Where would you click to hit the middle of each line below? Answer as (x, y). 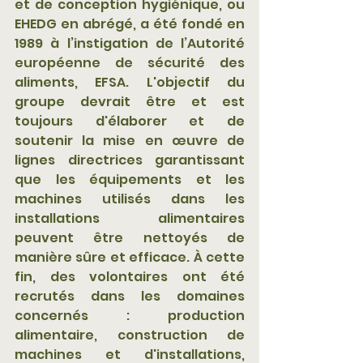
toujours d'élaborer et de (130, 122)
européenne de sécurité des (130, 63)
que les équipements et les (130, 180)
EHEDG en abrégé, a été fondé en (130, 24)
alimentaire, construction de (130, 335)
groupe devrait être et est (130, 102)
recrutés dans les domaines (130, 297)
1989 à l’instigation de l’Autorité (130, 44)
